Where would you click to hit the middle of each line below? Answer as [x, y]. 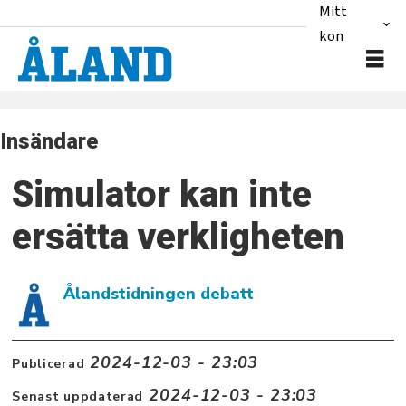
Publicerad [48, 364]
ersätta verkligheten [179, 237]
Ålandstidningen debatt [158, 293]
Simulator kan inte [162, 194]
